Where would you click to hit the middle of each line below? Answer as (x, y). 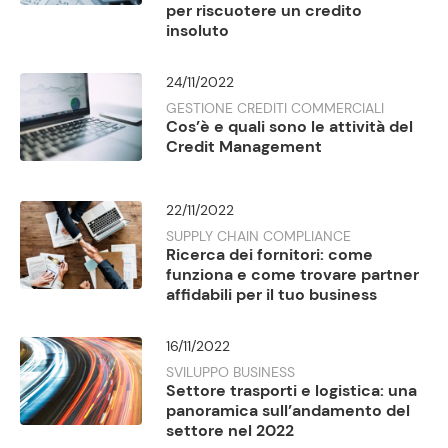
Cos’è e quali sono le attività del (290, 126)
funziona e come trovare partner (293, 275)
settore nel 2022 (230, 431)
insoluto (198, 30)
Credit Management (244, 146)
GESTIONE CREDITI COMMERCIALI (275, 108)
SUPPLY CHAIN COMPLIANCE (259, 236)
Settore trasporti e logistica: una (292, 391)
